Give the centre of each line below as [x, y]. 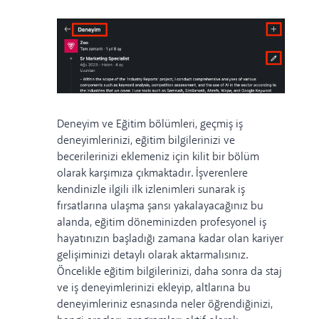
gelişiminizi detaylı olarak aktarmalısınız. [152, 256]
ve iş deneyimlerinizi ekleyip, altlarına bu [154, 288]
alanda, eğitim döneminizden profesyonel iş [162, 223]
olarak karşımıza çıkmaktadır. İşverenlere [152, 174]
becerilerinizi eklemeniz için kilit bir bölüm [158, 157]
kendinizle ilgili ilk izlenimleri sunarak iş [151, 190]
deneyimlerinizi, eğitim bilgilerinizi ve [146, 141]
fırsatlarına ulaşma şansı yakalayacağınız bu [160, 206]
